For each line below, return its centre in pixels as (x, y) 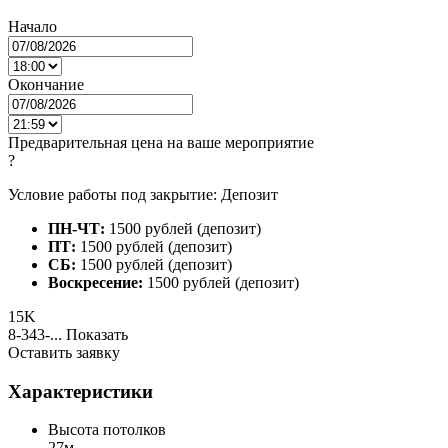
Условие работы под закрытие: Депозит (143, 194)
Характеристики (80, 391)
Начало (32, 26)
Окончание (46, 84)
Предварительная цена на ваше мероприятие (161, 142)
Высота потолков (107, 430)
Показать (97, 334)
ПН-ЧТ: (76, 228)
